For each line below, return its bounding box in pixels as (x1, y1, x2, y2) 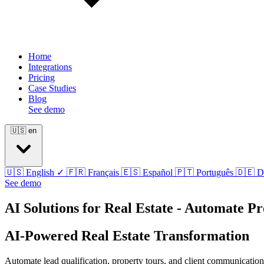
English (26, 167, 54, 178)
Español (143, 167, 173, 178)
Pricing (28, 72, 55, 83)
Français (88, 167, 119, 178)
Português (196, 167, 233, 178)
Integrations (28, 62, 72, 72)
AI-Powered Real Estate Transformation (5, 228, 249, 244)
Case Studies (28, 83, 76, 94)
